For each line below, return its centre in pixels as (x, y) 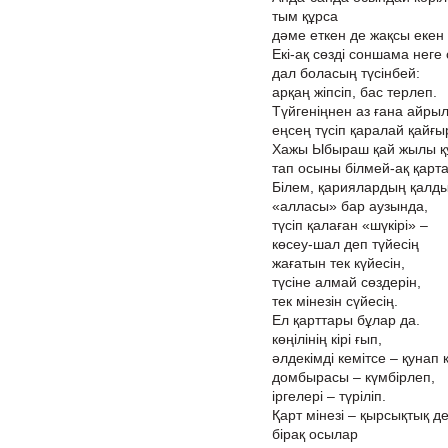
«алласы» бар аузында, (350, 206)
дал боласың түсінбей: (346, 73)
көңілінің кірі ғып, (327, 339)
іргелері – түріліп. (329, 396)
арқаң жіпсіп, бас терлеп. (354, 92)
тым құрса (305, 16)
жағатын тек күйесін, (338, 263)
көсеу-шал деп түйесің (345, 244)
